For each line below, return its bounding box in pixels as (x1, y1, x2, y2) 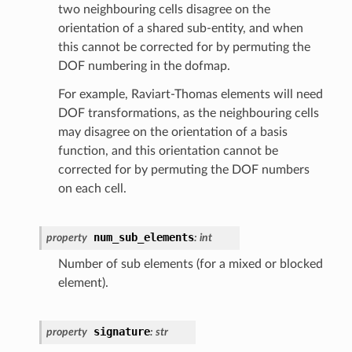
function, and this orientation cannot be (57, 144, 278, 157)
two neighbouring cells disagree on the (57, 2, 270, 16)
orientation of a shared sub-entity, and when (57, 21, 303, 35)
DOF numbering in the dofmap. (57, 59, 230, 72)
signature (93, 324, 150, 338)
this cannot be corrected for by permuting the (57, 40, 310, 53)
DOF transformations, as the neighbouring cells (57, 106, 319, 119)
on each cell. (57, 181, 126, 195)
